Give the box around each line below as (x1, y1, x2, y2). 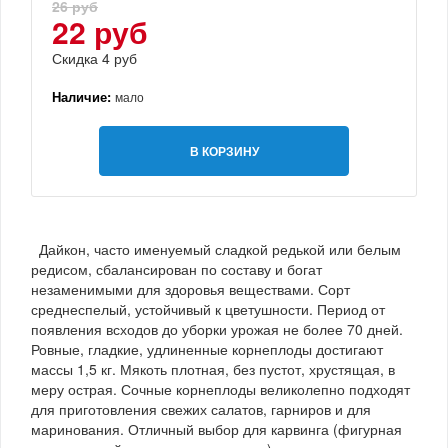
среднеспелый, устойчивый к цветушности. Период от (31, 298, 385, 319)
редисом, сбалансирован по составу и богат (31, 258, 322, 279)
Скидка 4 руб (52, 47, 137, 68)
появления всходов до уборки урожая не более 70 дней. (31, 318, 403, 339)
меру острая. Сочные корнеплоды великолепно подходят (31, 378, 410, 399)
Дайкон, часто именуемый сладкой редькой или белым (31, 238, 401, 259)
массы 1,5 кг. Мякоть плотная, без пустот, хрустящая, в (31, 358, 395, 379)
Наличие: (52, 86, 115, 106)
